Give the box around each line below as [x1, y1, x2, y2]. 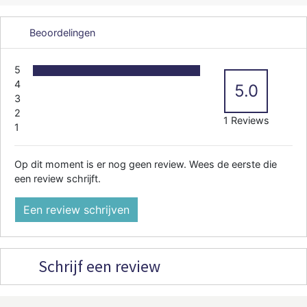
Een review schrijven [23, 202, 130, 217]
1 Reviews [223, 114, 269, 126]
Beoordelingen [27, 26, 95, 38]
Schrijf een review [35, 255, 160, 277]
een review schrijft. [14, 172, 101, 184]
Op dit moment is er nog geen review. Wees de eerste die [14, 158, 277, 170]
